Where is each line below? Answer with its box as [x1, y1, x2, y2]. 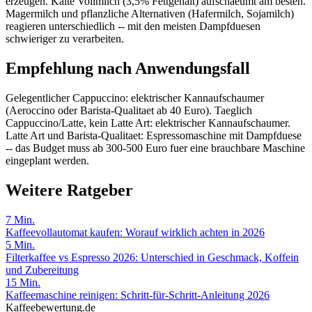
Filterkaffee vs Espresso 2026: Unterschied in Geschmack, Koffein [6, 251, 299, 263]
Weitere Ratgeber [6, 180, 133, 199]
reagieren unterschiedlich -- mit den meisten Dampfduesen [6, 20, 260, 33]
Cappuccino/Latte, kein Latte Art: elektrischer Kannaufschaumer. [6, 116, 290, 129]
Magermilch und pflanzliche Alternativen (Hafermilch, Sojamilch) [6, 8, 294, 20]
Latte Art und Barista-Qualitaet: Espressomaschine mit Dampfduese [6, 129, 302, 141]
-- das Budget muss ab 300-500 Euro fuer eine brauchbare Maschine [6, 141, 305, 154]
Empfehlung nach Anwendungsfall [6, 59, 250, 78]
